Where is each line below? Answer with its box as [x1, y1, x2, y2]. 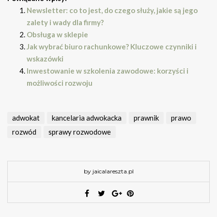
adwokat [12, 113, 40, 123]
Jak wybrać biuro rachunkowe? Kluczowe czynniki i [27, 42, 197, 51]
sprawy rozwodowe [48, 127, 111, 137]
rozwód [12, 127, 36, 137]
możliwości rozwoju [27, 78, 93, 88]
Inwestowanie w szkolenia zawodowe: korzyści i [27, 66, 188, 76]
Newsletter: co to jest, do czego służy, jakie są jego [27, 6, 198, 15]
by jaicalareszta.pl [83, 168, 134, 175]
